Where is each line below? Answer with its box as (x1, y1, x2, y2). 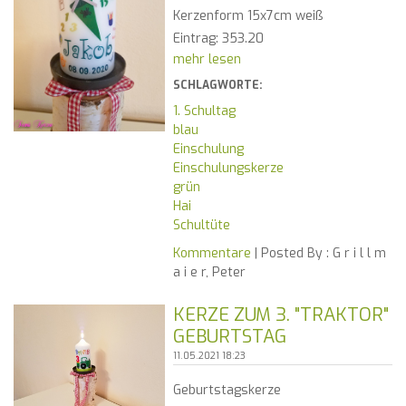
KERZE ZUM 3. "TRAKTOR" (172, 303, 389, 328)
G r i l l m (328, 245, 386, 263)
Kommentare (172, 245, 251, 263)
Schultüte (172, 217, 230, 235)
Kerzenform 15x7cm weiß (172, 7, 323, 25)
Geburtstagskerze (172, 382, 281, 400)
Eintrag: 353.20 (172, 30, 264, 48)
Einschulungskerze (172, 159, 284, 178)
